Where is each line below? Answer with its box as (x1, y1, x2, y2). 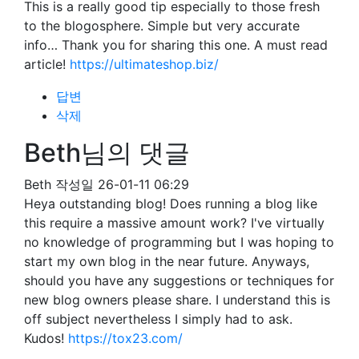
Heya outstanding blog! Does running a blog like (24, 196, 317, 212)
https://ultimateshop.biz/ (70, 56, 219, 72)
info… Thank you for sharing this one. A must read (24, 37, 328, 53)
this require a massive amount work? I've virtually (24, 215, 325, 231)
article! (24, 56, 70, 72)
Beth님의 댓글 (24, 137, 190, 168)
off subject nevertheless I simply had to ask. (24, 311, 292, 327)
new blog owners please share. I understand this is (24, 292, 330, 308)
